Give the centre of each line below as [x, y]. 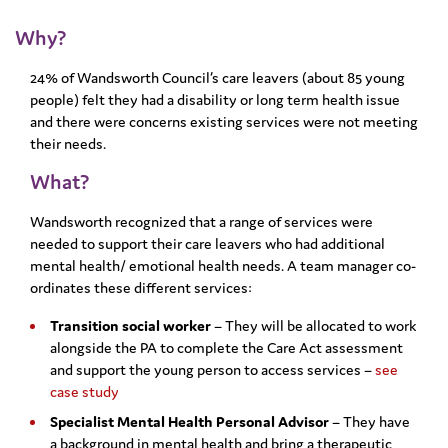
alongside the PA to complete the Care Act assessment [226, 348]
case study [84, 392]
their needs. [68, 144]
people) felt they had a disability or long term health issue [215, 100]
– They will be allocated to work [313, 326]
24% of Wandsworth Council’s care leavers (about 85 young [217, 78]
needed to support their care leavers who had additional [207, 244]
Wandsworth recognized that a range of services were [201, 222]
